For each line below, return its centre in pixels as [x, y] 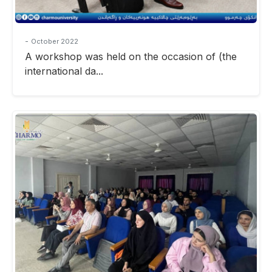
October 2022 [55, 41]
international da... [64, 71]
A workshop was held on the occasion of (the [131, 56]
